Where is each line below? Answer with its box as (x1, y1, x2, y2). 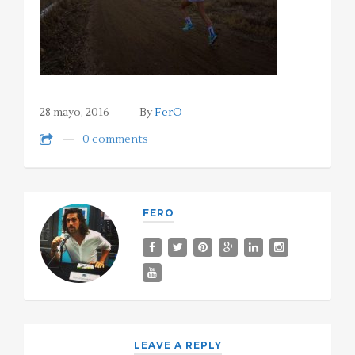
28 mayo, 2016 (40, 105, 109, 120)
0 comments (82, 132, 148, 147)
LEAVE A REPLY (133, 339, 222, 352)
